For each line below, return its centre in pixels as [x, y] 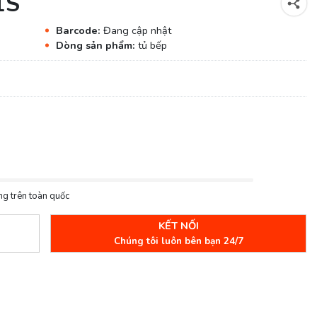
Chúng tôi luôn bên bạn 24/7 [178, 241]
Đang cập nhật [137, 30]
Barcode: [79, 30]
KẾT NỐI [178, 225]
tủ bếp [152, 45]
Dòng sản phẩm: [97, 45]
